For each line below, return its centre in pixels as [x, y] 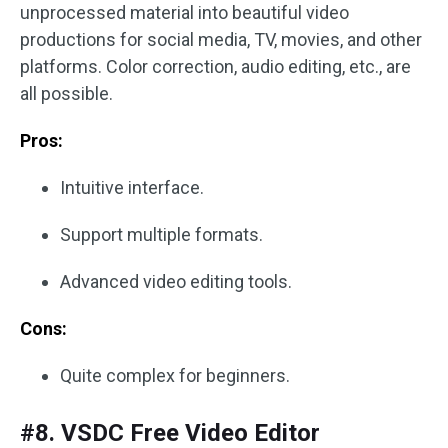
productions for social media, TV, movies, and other [221, 40]
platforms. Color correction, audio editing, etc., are [215, 67]
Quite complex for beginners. [175, 376]
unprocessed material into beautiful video [184, 13]
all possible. [66, 94]
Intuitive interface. [132, 188]
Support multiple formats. [161, 235]
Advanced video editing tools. [176, 282]
